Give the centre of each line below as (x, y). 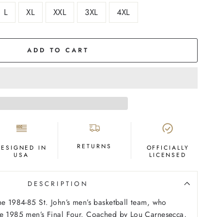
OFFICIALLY (168, 147)
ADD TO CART (58, 50)
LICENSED (168, 155)
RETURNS (94, 146)
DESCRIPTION (58, 183)
